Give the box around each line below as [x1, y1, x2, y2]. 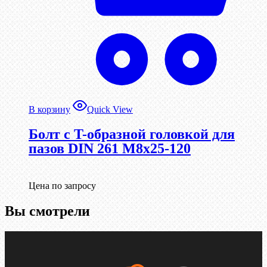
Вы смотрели [5, 203, 90, 219]
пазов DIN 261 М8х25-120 [29, 141, 191, 157]
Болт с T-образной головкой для [29, 126, 235, 142]
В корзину [29, 104, 70, 115]
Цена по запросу [29, 181, 96, 191]
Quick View [87, 104, 133, 115]
